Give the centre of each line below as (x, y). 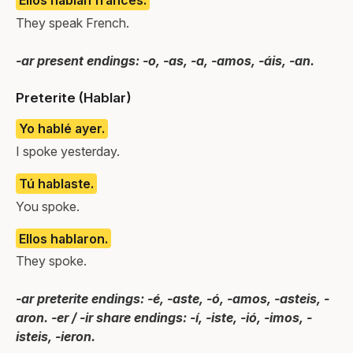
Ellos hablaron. (63, 238)
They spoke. (51, 261)
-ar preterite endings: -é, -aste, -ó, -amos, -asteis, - (173, 299)
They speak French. (72, 22)
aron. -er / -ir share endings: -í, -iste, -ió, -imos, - (164, 318)
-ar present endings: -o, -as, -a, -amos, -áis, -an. (165, 60)
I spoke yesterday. (68, 152)
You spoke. (48, 206)
